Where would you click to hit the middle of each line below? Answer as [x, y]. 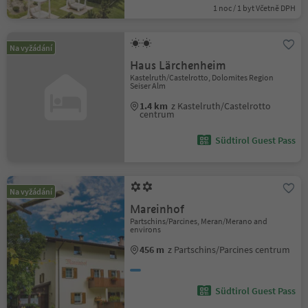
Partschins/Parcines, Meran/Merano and [199, 221]
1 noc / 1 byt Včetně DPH [254, 8]
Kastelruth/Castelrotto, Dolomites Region [202, 77]
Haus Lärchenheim [178, 66]
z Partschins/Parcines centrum [229, 250]
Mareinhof [157, 209]
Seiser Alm [148, 86]
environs [146, 229]
